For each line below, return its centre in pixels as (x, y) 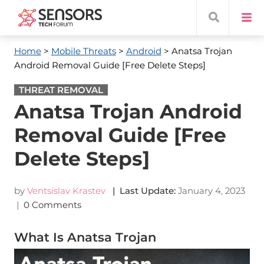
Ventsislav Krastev (66, 191)
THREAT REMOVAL (61, 90)
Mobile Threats (83, 51)
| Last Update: (141, 191)
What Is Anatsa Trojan (85, 237)
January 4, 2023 (211, 191)
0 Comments (53, 205)
